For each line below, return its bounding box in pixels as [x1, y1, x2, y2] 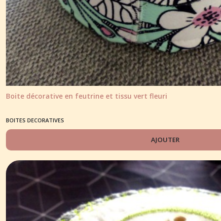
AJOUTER [151, 135, 180, 144]
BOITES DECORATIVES [6, 116, 64, 124]
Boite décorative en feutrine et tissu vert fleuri [6, 91, 167, 101]
